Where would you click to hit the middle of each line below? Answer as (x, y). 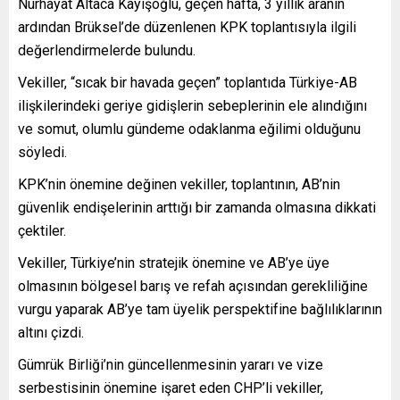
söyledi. (42, 152)
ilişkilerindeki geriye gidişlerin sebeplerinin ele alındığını (192, 105)
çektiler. (42, 230)
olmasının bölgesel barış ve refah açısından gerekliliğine (193, 286)
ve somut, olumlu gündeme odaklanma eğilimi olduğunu (189, 129)
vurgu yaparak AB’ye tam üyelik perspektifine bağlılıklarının (200, 309)
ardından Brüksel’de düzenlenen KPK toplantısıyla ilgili (187, 27)
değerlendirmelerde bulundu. (107, 50)
